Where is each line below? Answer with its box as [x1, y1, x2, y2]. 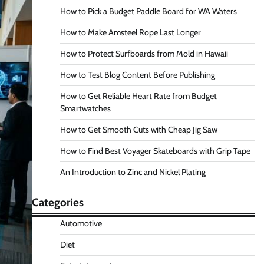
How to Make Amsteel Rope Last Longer [60, 27, 201, 38]
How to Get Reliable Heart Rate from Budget [60, 91, 217, 101]
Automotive [60, 218, 102, 229]
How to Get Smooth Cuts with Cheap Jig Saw [60, 124, 217, 135]
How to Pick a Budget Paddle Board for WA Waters [60, 6, 237, 16]
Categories [31, 196, 84, 209]
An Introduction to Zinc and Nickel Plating [60, 167, 206, 177]
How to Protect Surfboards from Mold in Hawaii [60, 48, 228, 59]
